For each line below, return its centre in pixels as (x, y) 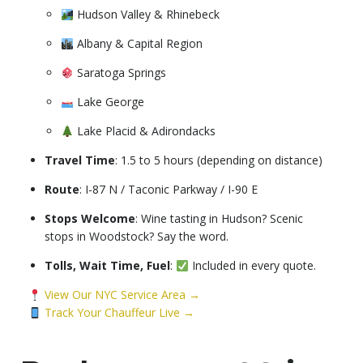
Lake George (109, 102)
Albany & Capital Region (138, 44)
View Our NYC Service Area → (120, 295)
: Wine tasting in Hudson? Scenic (219, 219)
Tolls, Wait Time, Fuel (107, 266)
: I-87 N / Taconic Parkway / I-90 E (169, 190)
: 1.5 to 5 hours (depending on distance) (219, 160)
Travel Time (80, 160)
